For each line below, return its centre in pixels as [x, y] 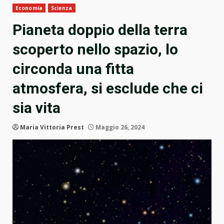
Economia [29, 8]
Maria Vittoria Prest [52, 127]
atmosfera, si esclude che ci [108, 88]
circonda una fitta [73, 69]
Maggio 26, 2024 [119, 127]
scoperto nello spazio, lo [95, 49]
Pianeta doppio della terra [100, 30]
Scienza [61, 8]
